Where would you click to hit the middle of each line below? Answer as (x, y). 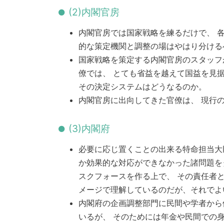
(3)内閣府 (89, 129)
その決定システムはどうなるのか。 (142, 87)
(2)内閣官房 (94, 12)
